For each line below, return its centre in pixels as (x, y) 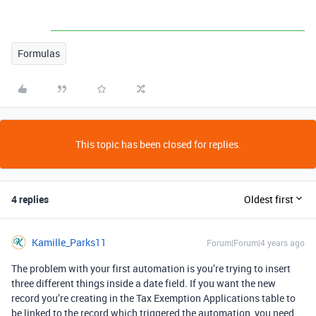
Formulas (39, 53)
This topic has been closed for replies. (158, 144)
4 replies (30, 199)
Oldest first (269, 200)
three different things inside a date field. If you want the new (144, 283)
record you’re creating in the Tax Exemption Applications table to (153, 298)
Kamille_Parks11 (69, 242)
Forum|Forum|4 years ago (256, 242)
